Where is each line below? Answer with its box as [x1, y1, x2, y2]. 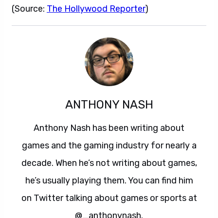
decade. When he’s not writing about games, [21, 158, 197, 168]
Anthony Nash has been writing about [34, 123, 184, 133]
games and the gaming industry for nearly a [21, 140, 197, 151]
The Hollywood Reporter [47, 3, 145, 14]
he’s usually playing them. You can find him [25, 175, 193, 186]
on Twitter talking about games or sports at [21, 193, 197, 203]
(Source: [12, 3, 47, 14]
